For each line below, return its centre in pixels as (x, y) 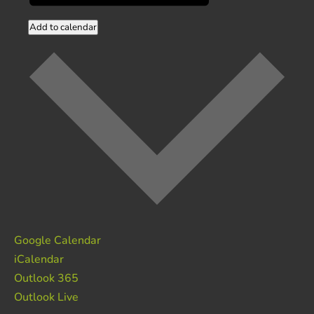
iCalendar (39, 259)
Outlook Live (46, 297)
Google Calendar (57, 240)
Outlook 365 (46, 278)
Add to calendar (63, 27)
